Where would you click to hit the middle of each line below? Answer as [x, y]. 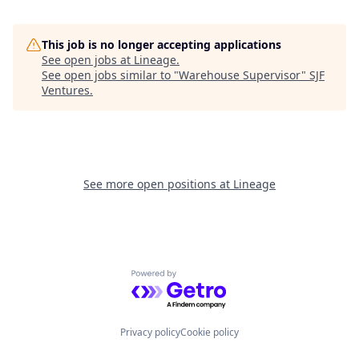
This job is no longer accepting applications [161, 44]
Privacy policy [150, 332]
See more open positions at [158, 184]
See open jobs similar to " [110, 75]
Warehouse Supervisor [240, 75]
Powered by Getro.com [201, 278]
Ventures [66, 90]
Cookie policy [210, 332]
